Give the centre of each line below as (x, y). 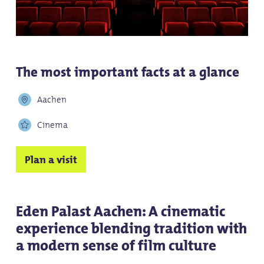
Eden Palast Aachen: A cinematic (120, 211)
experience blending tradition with (131, 228)
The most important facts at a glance (127, 72)
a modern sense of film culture (116, 245)
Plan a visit (51, 159)
